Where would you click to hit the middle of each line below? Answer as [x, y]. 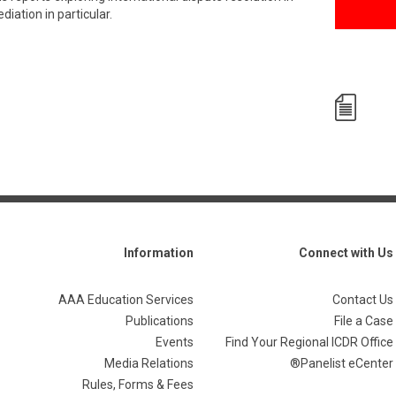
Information [159, 253]
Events [175, 342]
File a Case [364, 321]
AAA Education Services [126, 300]
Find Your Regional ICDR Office [309, 342]
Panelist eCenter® [347, 363]
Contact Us [363, 300]
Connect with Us [346, 253]
